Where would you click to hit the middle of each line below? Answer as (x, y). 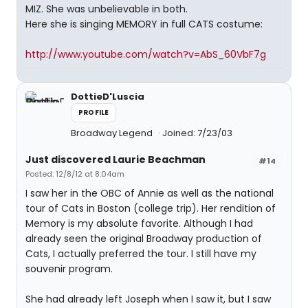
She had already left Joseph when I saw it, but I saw (148, 299)
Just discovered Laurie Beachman (115, 159)
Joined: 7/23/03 (197, 133)
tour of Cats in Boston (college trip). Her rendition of (151, 208)
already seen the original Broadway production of (144, 239)
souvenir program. (69, 269)
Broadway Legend (113, 133)
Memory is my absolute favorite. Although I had (139, 223)
